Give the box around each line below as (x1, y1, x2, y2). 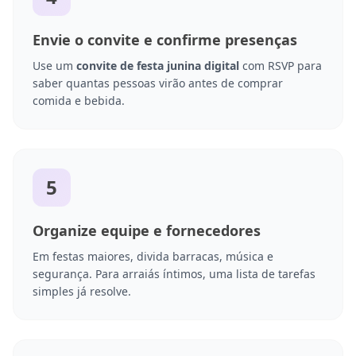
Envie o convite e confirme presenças (33, 30, 297, 50)
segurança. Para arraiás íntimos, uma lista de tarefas (33, 266, 315, 282)
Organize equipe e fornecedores (33, 221, 261, 241)
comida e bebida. (33, 93, 125, 109)
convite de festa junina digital (76, 58, 239, 74)
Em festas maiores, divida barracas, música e (33, 249, 273, 265)
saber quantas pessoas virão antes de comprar (33, 75, 283, 91)
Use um (33, 58, 76, 74)
